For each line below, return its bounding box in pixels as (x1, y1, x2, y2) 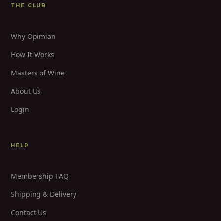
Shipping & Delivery (11, 189, 76, 199)
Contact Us (11, 207, 46, 217)
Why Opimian (11, 31, 56, 41)
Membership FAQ (11, 171, 69, 181)
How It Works (11, 49, 54, 59)
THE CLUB (11, 2, 46, 9)
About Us (11, 86, 41, 96)
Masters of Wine (11, 68, 65, 77)
